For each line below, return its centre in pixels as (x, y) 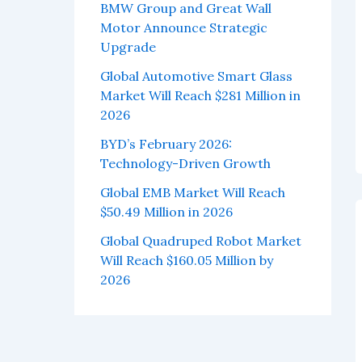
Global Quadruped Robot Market (201, 241)
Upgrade (128, 47)
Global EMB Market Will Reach (193, 193)
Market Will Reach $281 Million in (200, 96)
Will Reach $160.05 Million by (187, 261)
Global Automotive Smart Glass (196, 76)
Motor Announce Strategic (184, 28)
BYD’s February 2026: (166, 144)
